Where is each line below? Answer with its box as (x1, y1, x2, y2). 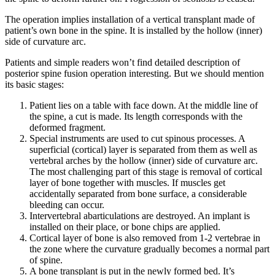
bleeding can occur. (29, 199, 104, 211)
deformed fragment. (29, 122, 106, 133)
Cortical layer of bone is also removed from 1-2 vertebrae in (29, 233, 260, 244)
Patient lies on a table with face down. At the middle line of (29, 100, 258, 111)
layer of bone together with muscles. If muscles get (29, 177, 225, 188)
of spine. (29, 255, 63, 266)
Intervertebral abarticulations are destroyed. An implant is (29, 211, 250, 222)
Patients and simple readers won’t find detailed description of (5, 57, 240, 68)
